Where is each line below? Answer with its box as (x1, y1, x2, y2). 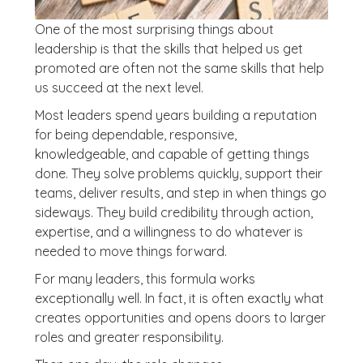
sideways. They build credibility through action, (34, 204, 313, 220)
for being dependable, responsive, (34, 126, 237, 143)
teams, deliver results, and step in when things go (34, 185, 327, 201)
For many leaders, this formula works (34, 271, 255, 287)
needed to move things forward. (34, 243, 227, 259)
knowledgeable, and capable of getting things (34, 146, 310, 162)
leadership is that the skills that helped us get (34, 41, 303, 57)
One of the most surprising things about (34, 21, 274, 37)
